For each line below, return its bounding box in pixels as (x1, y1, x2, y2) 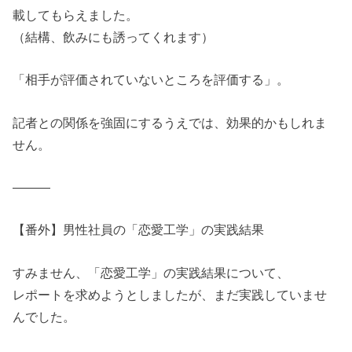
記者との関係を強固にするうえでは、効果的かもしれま (13, 115, 328, 130)
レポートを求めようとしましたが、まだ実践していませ (13, 287, 328, 302)
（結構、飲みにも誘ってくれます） (13, 29, 214, 44)
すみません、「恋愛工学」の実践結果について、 (13, 265, 290, 280)
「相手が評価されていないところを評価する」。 (13, 72, 290, 87)
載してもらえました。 (13, 7, 139, 22)
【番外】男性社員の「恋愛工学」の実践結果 (13, 222, 265, 237)
